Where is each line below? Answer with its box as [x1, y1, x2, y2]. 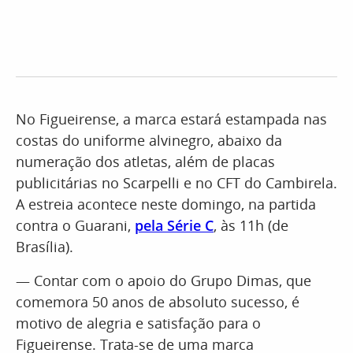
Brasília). [16, 237, 73, 256]
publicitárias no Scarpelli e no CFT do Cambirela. [16, 173, 337, 192]
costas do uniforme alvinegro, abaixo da [16, 131, 282, 150]
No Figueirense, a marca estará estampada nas [16, 110, 327, 128]
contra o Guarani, [16, 216, 135, 235]
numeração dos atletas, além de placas [16, 152, 275, 171]
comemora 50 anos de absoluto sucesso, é [16, 292, 299, 311]
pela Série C [135, 216, 214, 235]
